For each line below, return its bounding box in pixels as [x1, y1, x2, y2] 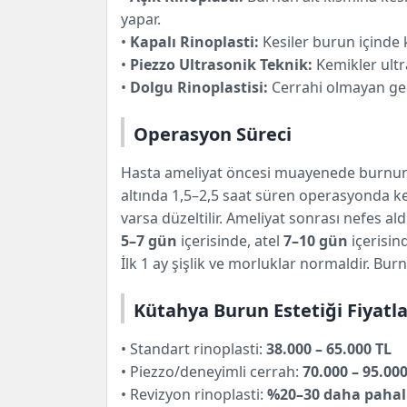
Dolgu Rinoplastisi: [130, 76, 268, 97]
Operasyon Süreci [134, 121, 292, 146]
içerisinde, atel [177, 230, 283, 251]
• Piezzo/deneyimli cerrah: [121, 361, 303, 382]
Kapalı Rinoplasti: [130, 31, 259, 52]
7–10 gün [283, 230, 348, 251]
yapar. [121, 8, 161, 29]
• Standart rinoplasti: [121, 338, 266, 359]
